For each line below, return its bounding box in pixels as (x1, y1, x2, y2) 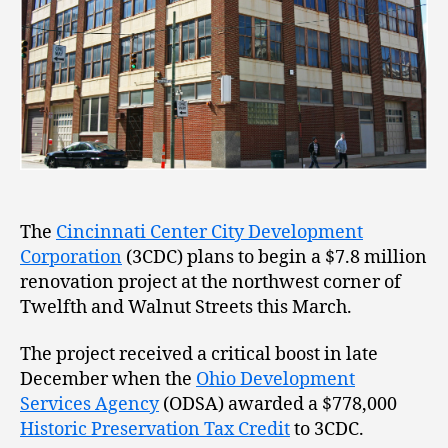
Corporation (20, 245, 122, 269)
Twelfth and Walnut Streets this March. (20, 295, 352, 319)
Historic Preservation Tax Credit (20, 418, 290, 442)
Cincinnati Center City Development (56, 220, 363, 244)
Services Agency (20, 393, 159, 417)
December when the (20, 368, 196, 392)
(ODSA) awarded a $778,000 (159, 393, 397, 417)
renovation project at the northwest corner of (20, 270, 401, 294)
